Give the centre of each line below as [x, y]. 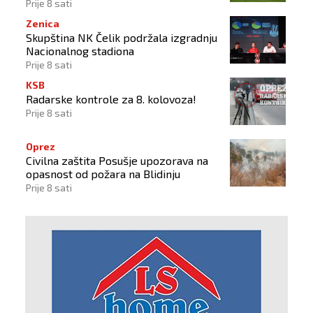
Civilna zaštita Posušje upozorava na [117, 160]
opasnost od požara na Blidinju [103, 173]
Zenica [43, 23]
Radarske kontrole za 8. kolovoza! [111, 99]
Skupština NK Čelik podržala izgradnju [122, 37]
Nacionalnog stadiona [80, 50]
